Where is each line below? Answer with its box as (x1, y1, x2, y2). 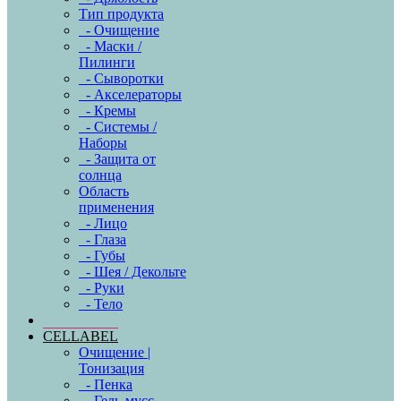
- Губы (79, 248, 125, 263)
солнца (79, 167, 122, 183)
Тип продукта (79, 6, 164, 21)
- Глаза (79, 232, 126, 247)
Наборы (79, 135, 127, 150)
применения (79, 200, 154, 215)
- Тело (79, 296, 123, 311)
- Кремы (79, 103, 136, 118)
